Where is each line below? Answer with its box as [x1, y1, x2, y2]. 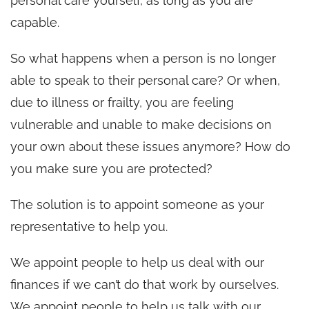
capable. [10, 14, 59, 30]
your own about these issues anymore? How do [10, 139, 290, 154]
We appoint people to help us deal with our [10, 255, 264, 270]
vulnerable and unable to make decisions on [10, 117, 272, 132]
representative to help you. [10, 219, 168, 234]
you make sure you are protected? [10, 161, 212, 176]
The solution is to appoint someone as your [10, 197, 264, 212]
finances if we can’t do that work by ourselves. [10, 277, 279, 292]
